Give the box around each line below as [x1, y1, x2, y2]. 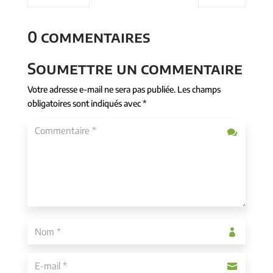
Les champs [177, 84, 221, 95]
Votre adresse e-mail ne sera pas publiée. [27, 84, 175, 95]
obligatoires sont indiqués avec [27, 98, 143, 109]
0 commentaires [27, 27, 151, 47]
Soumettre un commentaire [27, 58, 243, 79]
